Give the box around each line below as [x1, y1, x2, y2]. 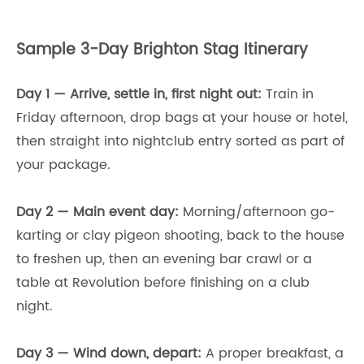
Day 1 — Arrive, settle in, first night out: [16, 83, 262, 105]
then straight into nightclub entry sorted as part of [16, 130, 344, 152]
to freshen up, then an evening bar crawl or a [16, 248, 312, 270]
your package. [16, 154, 110, 175]
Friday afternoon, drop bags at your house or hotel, [16, 106, 348, 128]
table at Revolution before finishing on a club [16, 271, 310, 293]
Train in [262, 83, 314, 105]
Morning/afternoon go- [179, 201, 335, 223]
